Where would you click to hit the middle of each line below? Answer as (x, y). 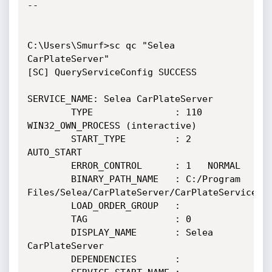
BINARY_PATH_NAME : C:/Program (49, 179)
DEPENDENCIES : (49, 259)
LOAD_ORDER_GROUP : (49, 206)
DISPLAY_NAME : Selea (49, 233)
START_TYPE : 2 (49, 139)
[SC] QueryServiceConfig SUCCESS (112, 72)
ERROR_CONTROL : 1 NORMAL (49, 166)
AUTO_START (54, 152)
